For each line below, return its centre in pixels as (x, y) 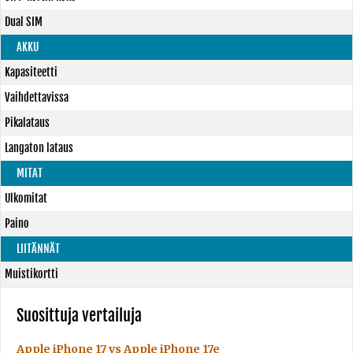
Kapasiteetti (31, 72)
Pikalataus (27, 123)
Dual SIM (24, 22)
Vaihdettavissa (37, 97)
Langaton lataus (39, 148)
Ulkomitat (26, 198)
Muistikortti (32, 274)
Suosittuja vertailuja (79, 316)
